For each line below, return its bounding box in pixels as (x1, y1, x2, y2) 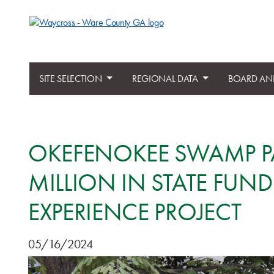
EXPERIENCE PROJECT (28, 196, 242, 228)
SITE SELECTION (39, 72, 105, 85)
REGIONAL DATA (131, 72, 201, 85)
